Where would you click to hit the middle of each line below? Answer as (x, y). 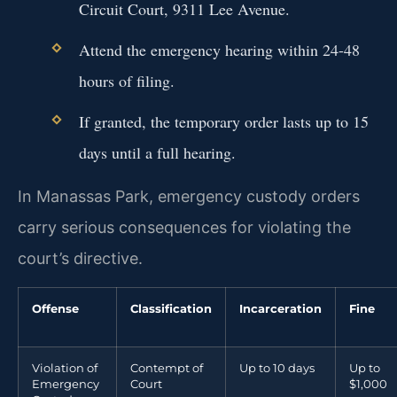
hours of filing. (126, 80)
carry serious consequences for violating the (184, 228)
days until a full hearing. (157, 153)
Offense (55, 308)
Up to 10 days (277, 368)
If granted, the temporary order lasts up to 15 (223, 122)
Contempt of (167, 368)
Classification (171, 308)
